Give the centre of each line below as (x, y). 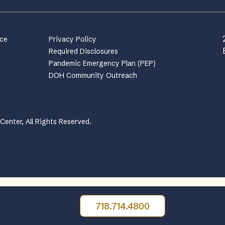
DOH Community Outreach (93, 75)
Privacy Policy (72, 39)
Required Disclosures (83, 51)
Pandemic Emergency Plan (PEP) (102, 63)
